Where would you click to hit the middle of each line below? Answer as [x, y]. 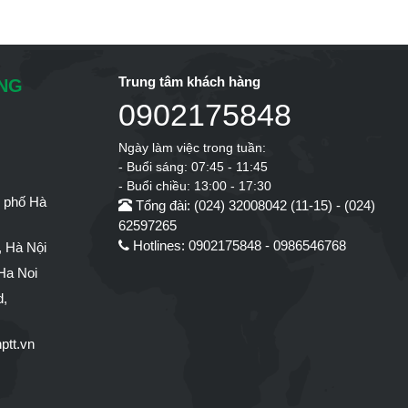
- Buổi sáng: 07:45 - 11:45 [193, 167]
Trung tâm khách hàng [189, 82]
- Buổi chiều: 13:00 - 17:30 [194, 186]
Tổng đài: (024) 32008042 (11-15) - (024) [253, 206]
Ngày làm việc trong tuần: [192, 148]
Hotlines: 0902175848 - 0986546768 [237, 246]
